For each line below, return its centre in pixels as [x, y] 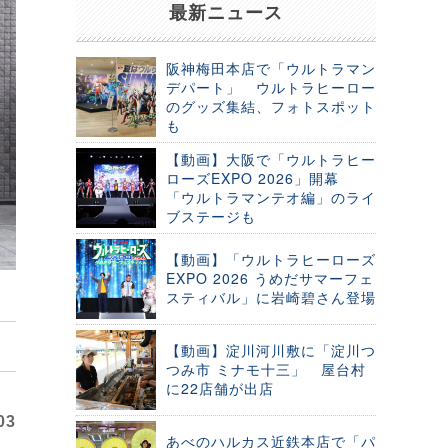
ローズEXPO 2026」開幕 [260, 178]
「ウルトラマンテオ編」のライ [271, 197]
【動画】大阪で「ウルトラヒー [271, 159]
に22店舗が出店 [220, 388]
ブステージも [211, 216]
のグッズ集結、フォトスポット [271, 106]
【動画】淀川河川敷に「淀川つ [271, 350]
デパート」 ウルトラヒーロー [271, 87]
